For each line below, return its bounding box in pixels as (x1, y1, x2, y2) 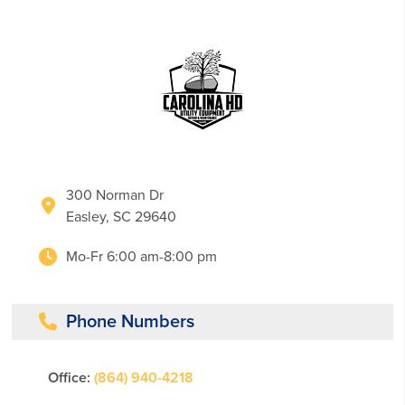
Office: (48, 369, 91, 387)
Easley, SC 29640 (66, 208, 177, 226)
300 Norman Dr (66, 186, 165, 204)
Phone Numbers (66, 311, 195, 333)
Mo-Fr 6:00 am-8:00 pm (66, 248, 218, 266)
